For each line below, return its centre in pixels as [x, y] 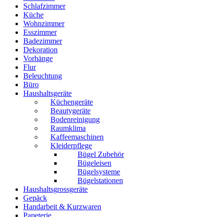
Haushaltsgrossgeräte [55, 189]
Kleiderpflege [71, 145]
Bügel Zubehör [101, 154]
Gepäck [35, 198]
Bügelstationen [100, 180]
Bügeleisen [94, 163]
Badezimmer [43, 41]
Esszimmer [40, 32]
